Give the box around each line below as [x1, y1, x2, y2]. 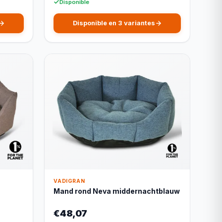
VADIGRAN [54, 177, 85, 184]
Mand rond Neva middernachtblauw [54, 186, 180, 195]
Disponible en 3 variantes [72, 19, 155, 27]
